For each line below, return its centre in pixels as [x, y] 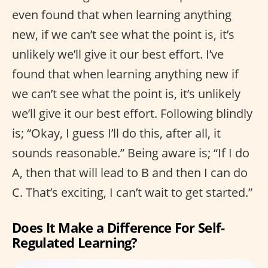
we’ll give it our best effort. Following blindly [132, 113]
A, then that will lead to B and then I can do [130, 172]
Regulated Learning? [75, 242]
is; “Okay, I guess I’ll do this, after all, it [116, 133]
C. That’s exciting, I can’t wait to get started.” [132, 192]
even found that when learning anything [122, 14]
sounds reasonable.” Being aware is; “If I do [131, 153]
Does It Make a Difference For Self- [118, 227]
